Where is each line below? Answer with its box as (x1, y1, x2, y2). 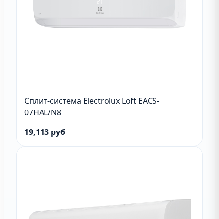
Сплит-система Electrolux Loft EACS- (24, 95, 159, 106)
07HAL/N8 (24, 107, 61, 118)
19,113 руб (24, 127, 65, 137)
